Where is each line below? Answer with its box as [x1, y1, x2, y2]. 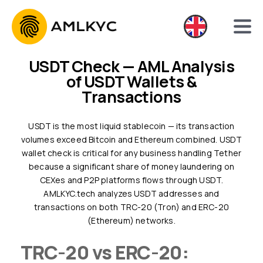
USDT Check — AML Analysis [28, 55, 39, 77]
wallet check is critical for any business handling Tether [21, 147, 242, 159]
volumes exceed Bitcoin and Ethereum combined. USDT [21, 134, 242, 145]
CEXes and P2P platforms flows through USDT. [39, 174, 224, 186]
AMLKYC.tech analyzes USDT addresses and [43, 188, 220, 199]
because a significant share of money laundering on [29, 161, 234, 172]
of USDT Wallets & [66, 70, 197, 92]
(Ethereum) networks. [87, 215, 176, 226]
